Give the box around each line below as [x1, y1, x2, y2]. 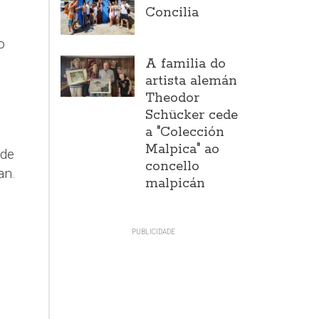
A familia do [145, 55, 226, 73]
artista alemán [145, 72, 238, 90]
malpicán [145, 174, 206, 192]
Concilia [145, 4, 199, 21]
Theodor [145, 89, 200, 107]
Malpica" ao [145, 140, 220, 158]
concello [145, 157, 200, 175]
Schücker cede [145, 106, 239, 124]
